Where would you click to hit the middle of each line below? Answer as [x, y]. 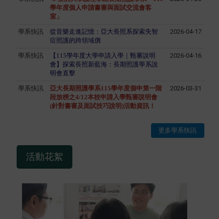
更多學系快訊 [178, 130]
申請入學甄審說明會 [129, 97]
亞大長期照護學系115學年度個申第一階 [106, 88]
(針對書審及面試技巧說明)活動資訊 [99, 106]
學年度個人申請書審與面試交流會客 [100, 7]
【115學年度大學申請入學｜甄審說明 [102, 55]
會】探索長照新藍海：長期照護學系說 [104, 64]
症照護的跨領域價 [75, 40]
